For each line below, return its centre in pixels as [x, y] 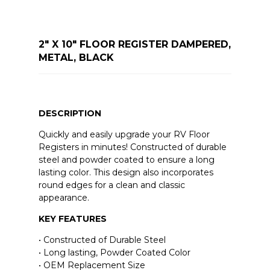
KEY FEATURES [72, 219]
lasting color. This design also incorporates [126, 173]
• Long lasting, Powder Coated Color [114, 253]
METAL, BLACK [76, 58]
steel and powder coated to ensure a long [126, 160]
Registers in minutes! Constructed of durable [132, 147]
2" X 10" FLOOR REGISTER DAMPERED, [134, 45]
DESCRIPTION [70, 114]
